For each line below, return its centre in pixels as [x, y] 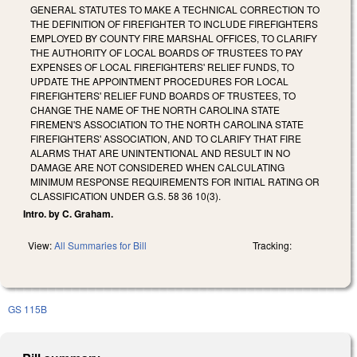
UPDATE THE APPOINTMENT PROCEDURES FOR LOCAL [159, 80]
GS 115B [27, 308]
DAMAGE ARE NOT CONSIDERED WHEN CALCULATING [157, 167]
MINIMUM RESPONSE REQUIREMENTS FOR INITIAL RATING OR [175, 181]
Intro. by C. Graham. [68, 213]
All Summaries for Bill [100, 245]
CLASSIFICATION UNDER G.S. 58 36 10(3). [126, 195]
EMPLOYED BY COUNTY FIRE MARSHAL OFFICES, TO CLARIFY [174, 37]
